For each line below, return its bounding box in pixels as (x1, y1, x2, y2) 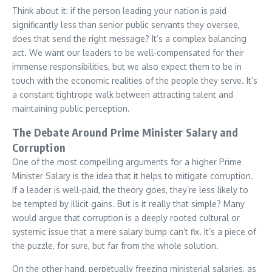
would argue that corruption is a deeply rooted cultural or (12, 212, 240, 223)
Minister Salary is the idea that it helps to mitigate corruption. (12, 171, 253, 181)
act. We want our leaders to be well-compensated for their (12, 47, 244, 58)
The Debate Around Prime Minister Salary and (12, 125, 239, 139)
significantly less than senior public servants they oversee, (12, 19, 240, 30)
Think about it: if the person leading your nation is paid (12, 5, 226, 16)
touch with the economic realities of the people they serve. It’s (12, 75, 257, 86)
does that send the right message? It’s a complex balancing (12, 33, 246, 44)
